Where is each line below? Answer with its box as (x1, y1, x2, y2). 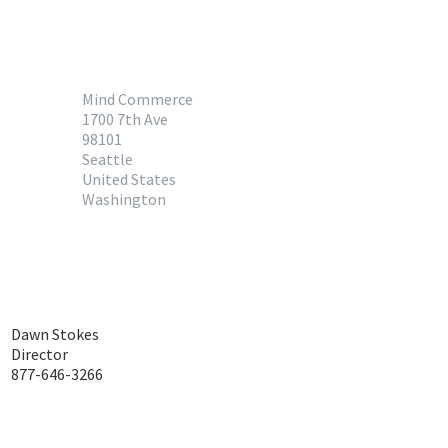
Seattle (82, 149, 134, 169)
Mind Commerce (82, 89, 194, 109)
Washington (82, 189, 167, 209)
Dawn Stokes (11, 324, 100, 344)
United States (82, 169, 177, 189)
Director (11, 344, 69, 364)
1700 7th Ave (82, 109, 169, 129)
